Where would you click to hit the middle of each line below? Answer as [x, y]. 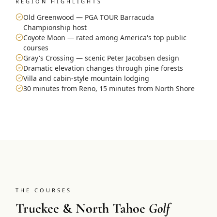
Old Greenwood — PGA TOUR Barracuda [89, 17]
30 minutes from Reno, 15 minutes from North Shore [109, 88]
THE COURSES [44, 190]
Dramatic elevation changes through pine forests [103, 68]
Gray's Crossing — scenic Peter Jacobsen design [101, 58]
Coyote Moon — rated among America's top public [105, 37]
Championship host [55, 27]
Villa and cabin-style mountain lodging [86, 78]
